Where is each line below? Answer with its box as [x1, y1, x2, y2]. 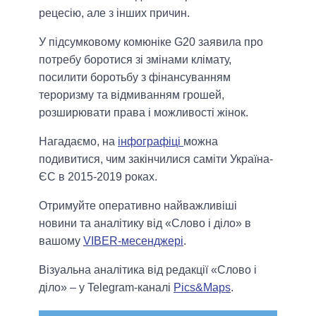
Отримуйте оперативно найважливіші [39, 199, 237, 212]
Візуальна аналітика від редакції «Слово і [39, 263, 257, 276]
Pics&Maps [174, 281, 231, 293]
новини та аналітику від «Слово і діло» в [39, 217, 251, 229]
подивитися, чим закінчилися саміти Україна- [39, 152, 273, 165]
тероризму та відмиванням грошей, [39, 88, 224, 101]
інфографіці [118, 135, 183, 147]
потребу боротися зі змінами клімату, [39, 53, 231, 66]
